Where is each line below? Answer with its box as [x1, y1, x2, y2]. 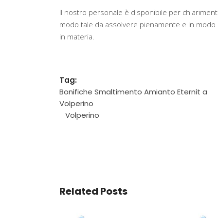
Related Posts [59, 184, 127, 198]
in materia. [59, 32, 94, 41]
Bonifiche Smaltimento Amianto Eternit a [59, 87, 207, 97]
